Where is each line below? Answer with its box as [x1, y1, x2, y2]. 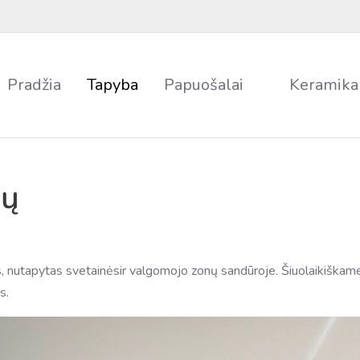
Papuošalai [163, 74, 243, 96]
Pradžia [6, 74, 61, 96]
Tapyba [86, 74, 138, 96]
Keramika [288, 74, 358, 96]
